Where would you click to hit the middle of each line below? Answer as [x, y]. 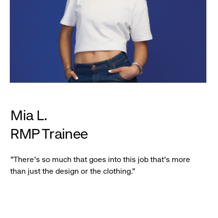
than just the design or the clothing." [73, 171]
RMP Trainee [49, 134]
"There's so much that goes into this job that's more [100, 160]
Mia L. [29, 115]
